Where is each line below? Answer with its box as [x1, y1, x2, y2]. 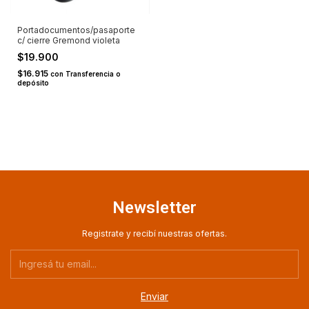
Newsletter [112, 197, 197, 217]
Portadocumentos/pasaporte [17, 24, 135, 35]
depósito [17, 78, 49, 87]
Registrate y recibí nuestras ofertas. [82, 228, 227, 239]
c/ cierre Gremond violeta [17, 34, 120, 46]
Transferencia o [66, 69, 121, 78]
